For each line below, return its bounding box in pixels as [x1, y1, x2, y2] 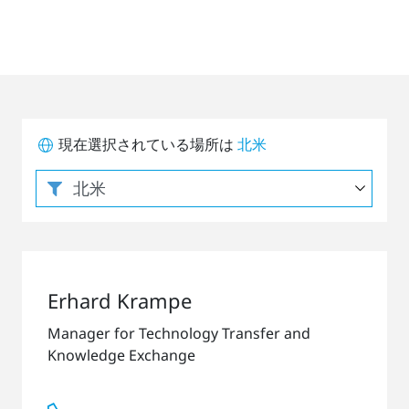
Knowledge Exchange [47, 345, 195, 366]
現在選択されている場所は [55, 134, 237, 155]
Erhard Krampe [47, 288, 192, 315]
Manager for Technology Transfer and [47, 323, 310, 344]
